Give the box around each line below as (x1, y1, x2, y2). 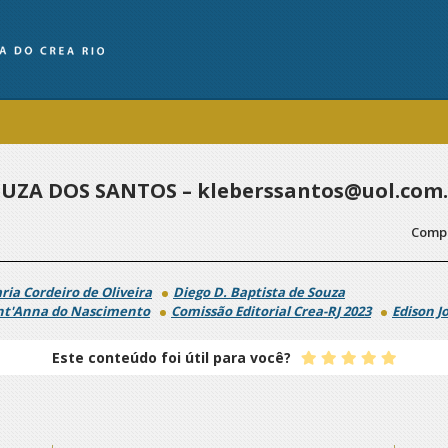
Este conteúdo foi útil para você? (51, 348, 291, 367)
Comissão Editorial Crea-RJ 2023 (171, 302, 371, 320)
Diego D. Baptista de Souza (173, 283, 345, 301)
